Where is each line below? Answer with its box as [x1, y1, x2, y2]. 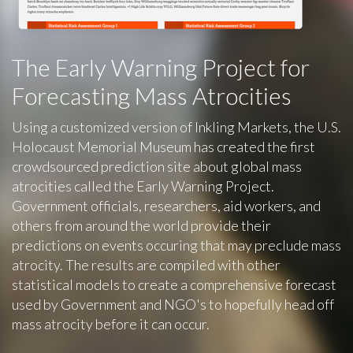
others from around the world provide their [12, 217, 271, 234]
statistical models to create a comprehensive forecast [12, 276, 336, 293]
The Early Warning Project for [12, 53, 310, 81]
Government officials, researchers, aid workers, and [12, 197, 321, 214]
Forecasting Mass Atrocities [12, 81, 292, 110]
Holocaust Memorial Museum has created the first [12, 138, 315, 155]
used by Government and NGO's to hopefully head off [12, 295, 334, 313]
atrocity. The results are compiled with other [12, 256, 281, 273]
